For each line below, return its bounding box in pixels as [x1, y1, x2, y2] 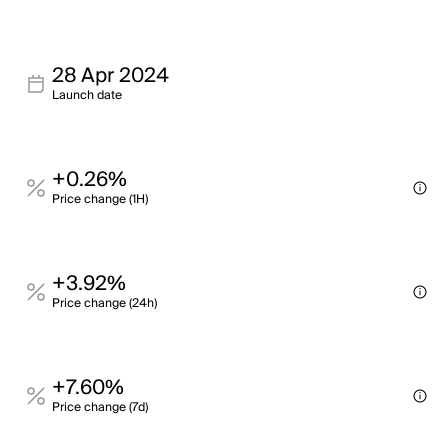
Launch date [52, 85, 122, 106]
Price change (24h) [52, 293, 157, 314]
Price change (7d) [52, 397, 148, 418]
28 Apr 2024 [52, 59, 169, 93]
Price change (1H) [52, 189, 148, 210]
